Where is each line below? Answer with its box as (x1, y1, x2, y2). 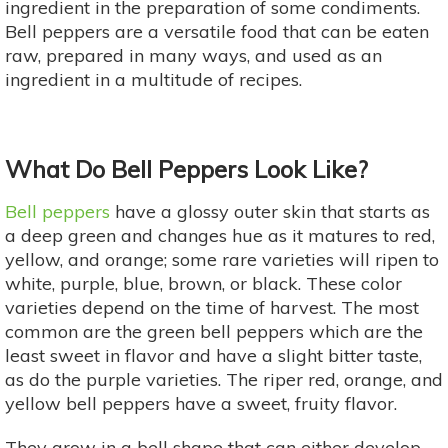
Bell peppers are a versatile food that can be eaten (5, 19, 429, 43)
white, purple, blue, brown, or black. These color (5, 271, 402, 295)
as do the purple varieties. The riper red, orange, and (5, 367, 443, 391)
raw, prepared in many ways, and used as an (5, 43, 382, 67)
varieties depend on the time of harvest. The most (5, 295, 419, 319)
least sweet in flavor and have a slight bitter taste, (5, 343, 422, 367)
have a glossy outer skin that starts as (110, 199, 430, 223)
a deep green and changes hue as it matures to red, (5, 223, 435, 247)
